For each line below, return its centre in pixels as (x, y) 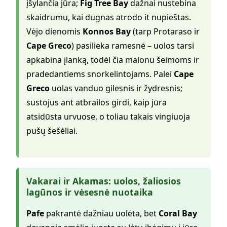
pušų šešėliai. (52, 130)
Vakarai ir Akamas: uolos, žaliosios (104, 181)
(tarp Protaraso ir (165, 31)
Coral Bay (178, 214)
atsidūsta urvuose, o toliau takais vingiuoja (108, 116)
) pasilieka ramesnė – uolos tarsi (133, 45)
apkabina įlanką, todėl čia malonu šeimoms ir (113, 60)
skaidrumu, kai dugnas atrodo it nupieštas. (109, 17)
